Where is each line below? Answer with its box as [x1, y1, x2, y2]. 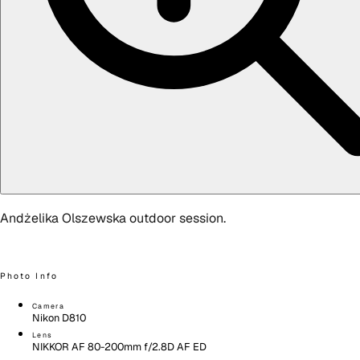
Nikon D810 [32, 311, 86, 325]
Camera [32, 301, 64, 312]
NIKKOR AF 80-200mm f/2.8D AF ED [32, 340, 207, 354]
